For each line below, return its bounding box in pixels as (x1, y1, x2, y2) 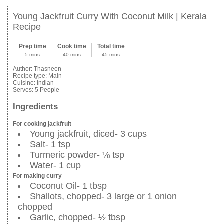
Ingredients (13, 101, 58, 111)
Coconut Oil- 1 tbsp (30, 180, 107, 191)
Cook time (57, 43, 87, 50)
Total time (97, 43, 125, 50)
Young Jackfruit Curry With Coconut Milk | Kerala (13, 11, 207, 22)
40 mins (63, 52, 81, 58)
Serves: (13, 86, 35, 94)
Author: (13, 65, 34, 73)
